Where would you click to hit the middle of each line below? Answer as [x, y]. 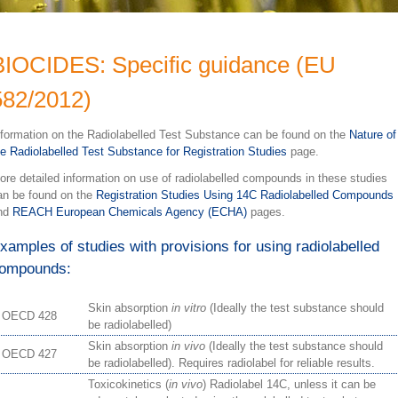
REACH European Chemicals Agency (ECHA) [130, 211]
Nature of [373, 135]
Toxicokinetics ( [128, 385]
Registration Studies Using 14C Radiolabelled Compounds [245, 195]
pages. [266, 211]
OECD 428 [29, 316]
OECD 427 [29, 354]
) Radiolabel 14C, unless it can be [289, 385]
